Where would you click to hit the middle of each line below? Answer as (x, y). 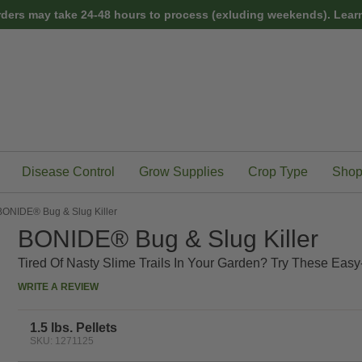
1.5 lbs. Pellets (73, 328)
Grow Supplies (181, 172)
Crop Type (278, 172)
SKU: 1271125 (61, 341)
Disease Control (68, 172)
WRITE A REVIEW (58, 287)
